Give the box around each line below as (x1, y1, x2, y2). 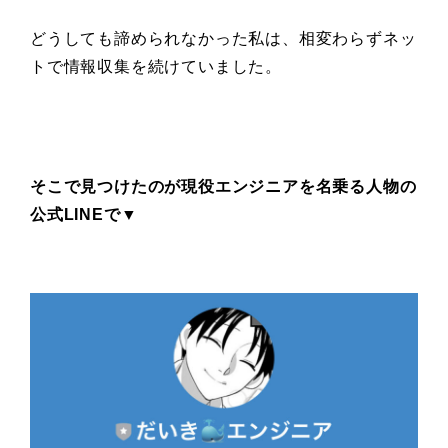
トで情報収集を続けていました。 (30, 57, 282, 75)
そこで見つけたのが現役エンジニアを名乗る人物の (30, 177, 417, 195)
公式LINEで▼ (30, 205, 138, 223)
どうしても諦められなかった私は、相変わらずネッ (30, 29, 417, 47)
